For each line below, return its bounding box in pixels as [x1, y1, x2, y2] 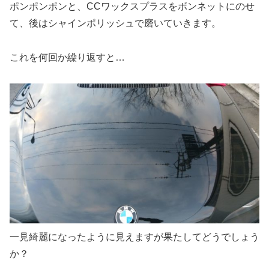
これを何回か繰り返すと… [10, 52, 125, 63]
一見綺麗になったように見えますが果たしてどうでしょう [10, 231, 259, 242]
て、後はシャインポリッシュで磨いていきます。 [10, 18, 221, 29]
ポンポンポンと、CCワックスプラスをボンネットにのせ [10, 1, 255, 12]
